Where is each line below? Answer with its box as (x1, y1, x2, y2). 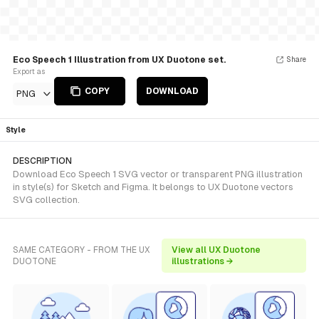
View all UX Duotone (172, 245, 261, 255)
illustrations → (172, 256, 234, 266)
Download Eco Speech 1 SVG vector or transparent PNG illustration (13, 169, 303, 179)
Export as (13, 68, 45, 75)
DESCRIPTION (13, 156, 72, 166)
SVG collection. (13, 194, 80, 205)
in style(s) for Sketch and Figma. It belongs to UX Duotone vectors (13, 182, 293, 192)
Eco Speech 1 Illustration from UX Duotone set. (13, 55, 226, 65)
